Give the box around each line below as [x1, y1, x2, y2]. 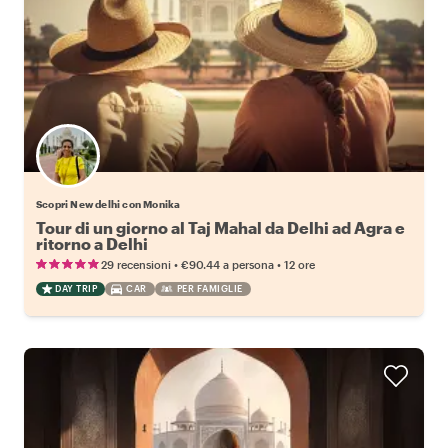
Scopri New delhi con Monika [36, 198, 181, 211]
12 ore [284, 258, 315, 272]
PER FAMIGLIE [176, 283, 243, 295]
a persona [223, 258, 274, 272]
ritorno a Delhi [36, 234, 148, 254]
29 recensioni [101, 258, 171, 272]
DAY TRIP [55, 283, 97, 295]
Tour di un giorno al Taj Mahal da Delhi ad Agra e [36, 218, 405, 238]
